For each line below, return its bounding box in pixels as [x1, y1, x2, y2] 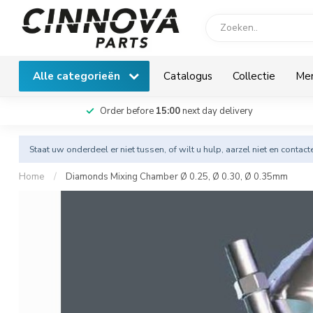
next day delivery [180, 105, 253, 117]
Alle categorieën [33, 68, 123, 83]
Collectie [233, 68, 275, 83]
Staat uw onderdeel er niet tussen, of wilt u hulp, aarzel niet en [29, 143, 281, 155]
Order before [99, 105, 156, 117]
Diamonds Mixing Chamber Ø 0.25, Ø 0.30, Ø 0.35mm [66, 170, 288, 183]
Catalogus [163, 68, 212, 83]
